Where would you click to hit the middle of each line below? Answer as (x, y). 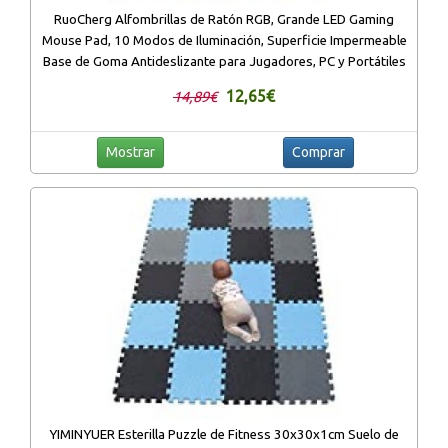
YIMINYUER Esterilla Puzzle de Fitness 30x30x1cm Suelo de (224, 435)
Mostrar (130, 151)
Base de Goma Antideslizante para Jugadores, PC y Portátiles (224, 61)
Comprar (318, 151)
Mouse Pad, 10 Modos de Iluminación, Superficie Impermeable (224, 40)
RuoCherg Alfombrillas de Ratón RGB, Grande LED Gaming (224, 19)
